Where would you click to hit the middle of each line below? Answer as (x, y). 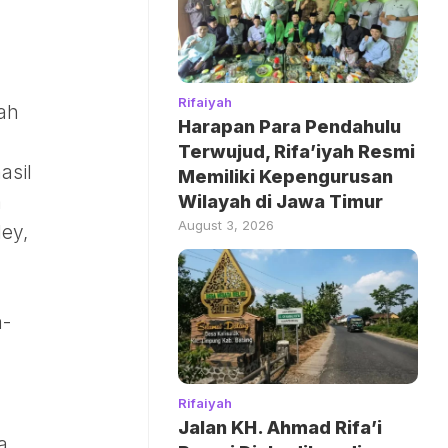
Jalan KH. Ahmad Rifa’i (280, 428)
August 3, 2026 (226, 224)
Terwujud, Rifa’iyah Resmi (296, 151)
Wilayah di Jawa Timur (280, 201)
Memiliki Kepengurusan (285, 176)
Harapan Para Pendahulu (289, 126)
